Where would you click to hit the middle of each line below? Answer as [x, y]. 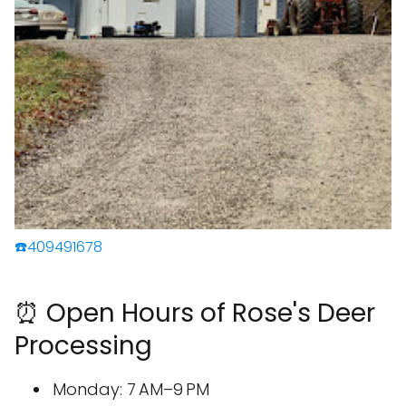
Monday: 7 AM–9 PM [131, 390]
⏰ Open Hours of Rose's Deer [195, 314]
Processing [83, 346]
